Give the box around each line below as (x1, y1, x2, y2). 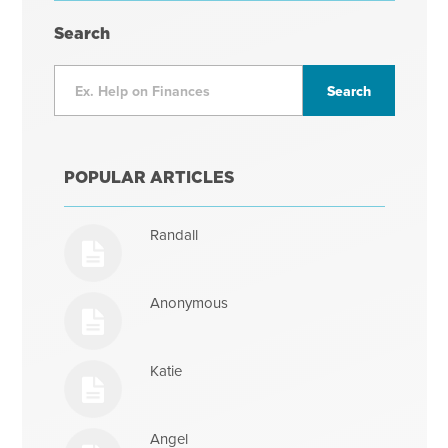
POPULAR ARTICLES (63, 166, 234, 189)
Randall (150, 224, 199, 246)
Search (53, 22, 110, 45)
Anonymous (150, 292, 229, 314)
